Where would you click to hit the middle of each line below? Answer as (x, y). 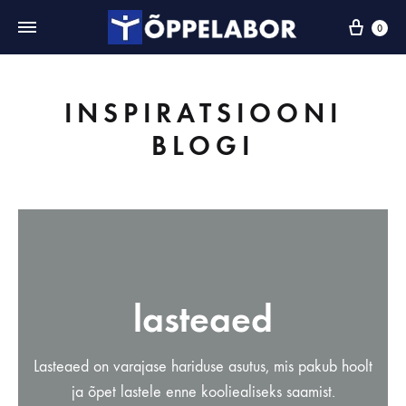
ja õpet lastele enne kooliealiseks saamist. (203, 392)
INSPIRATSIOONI (203, 113)
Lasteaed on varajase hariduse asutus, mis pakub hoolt (203, 367)
